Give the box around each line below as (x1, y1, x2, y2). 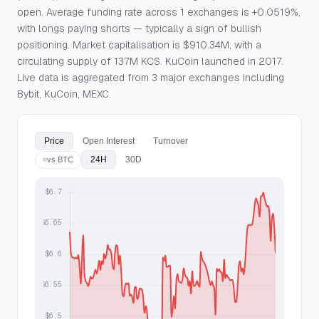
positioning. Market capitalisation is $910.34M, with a (17, 38, 261, 51)
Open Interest (83, 136, 135, 146)
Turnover (153, 136, 188, 146)
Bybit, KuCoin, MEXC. (17, 88, 111, 100)
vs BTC (47, 155, 73, 164)
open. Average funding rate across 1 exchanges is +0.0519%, (17, 6, 300, 19)
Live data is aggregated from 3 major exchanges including (17, 71, 284, 84)
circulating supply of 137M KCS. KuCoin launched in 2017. (17, 55, 283, 68)
